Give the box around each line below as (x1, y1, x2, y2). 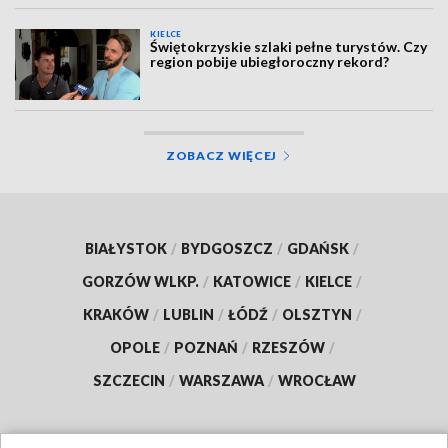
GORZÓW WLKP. (82, 272, 199, 290)
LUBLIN (162, 305, 214, 323)
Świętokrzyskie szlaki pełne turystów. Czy (150, 38, 428, 56)
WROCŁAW (277, 371, 356, 389)
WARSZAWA (178, 371, 264, 389)
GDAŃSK (287, 239, 349, 257)
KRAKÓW (82, 305, 149, 323)
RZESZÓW (251, 338, 325, 356)
